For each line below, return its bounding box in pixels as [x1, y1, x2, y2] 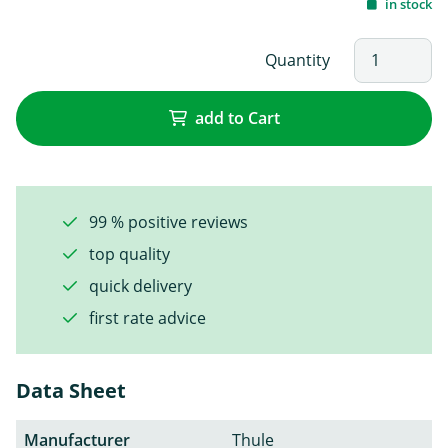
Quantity [264, 49, 330, 72]
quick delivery [85, 274, 192, 297]
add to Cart [194, 107, 280, 130]
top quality [85, 242, 170, 265]
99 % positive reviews [85, 210, 248, 233]
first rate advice [85, 306, 206, 329]
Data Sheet [16, 376, 126, 404]
